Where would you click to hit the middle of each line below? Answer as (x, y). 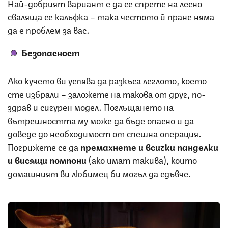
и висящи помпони (47, 159)
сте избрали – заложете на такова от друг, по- (107, 93)
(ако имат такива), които (142, 159)
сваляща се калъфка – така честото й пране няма (111, 16)
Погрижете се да (44, 146)
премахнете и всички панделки (149, 146)
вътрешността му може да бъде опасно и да (101, 119)
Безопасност (51, 52)
